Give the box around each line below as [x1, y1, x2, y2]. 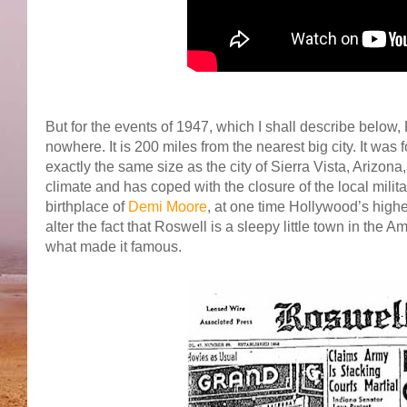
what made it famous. [45, 238, 182, 254]
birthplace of [45, 198, 128, 214]
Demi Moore [128, 198, 207, 214]
